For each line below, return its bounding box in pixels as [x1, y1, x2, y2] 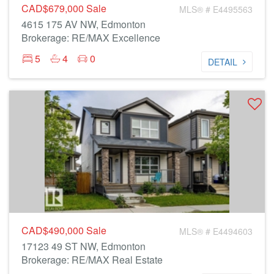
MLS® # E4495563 [179, 3, 253, 15]
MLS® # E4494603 [179, 225, 253, 237]
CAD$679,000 [21, 1, 86, 15]
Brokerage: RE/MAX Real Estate [21, 253, 163, 267]
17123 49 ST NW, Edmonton [21, 239, 146, 253]
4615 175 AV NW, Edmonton [21, 17, 146, 31]
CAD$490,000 [21, 223, 86, 237]
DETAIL [208, 56, 237, 68]
